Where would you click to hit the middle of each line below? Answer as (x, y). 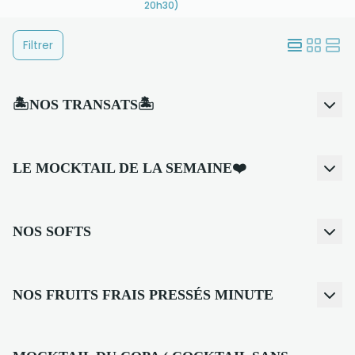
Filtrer (38, 45)
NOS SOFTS (52, 231)
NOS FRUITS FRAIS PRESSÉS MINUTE (143, 295)
